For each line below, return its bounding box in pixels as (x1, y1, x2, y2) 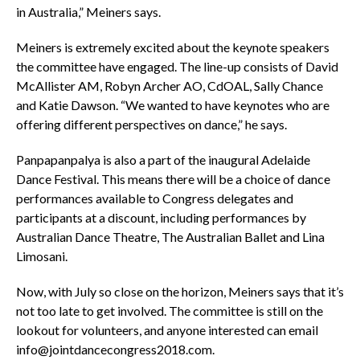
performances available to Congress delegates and (15, 190, 293, 206)
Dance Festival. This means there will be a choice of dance (15, 170, 330, 186)
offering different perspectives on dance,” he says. (15, 116, 287, 132)
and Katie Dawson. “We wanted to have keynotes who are (15, 96, 329, 112)
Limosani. (15, 247, 67, 264)
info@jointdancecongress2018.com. (15, 341, 215, 357)
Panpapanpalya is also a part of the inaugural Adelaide (15, 151, 310, 167)
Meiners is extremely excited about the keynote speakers (15, 39, 329, 55)
